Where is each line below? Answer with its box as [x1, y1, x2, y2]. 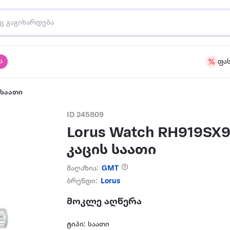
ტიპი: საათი [67, 221, 110, 228]
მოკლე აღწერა [67, 197, 142, 207]
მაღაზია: [67, 165, 99, 172]
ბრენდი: [67, 178, 98, 185]
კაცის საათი [67, 142, 157, 158]
